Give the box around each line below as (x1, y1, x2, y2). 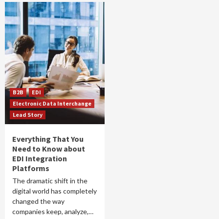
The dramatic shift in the (12, 176, 88, 185)
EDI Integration (12, 153, 67, 163)
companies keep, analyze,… (12, 207, 93, 216)
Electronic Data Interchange (13, 100, 91, 107)
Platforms (12, 163, 51, 173)
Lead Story (13, 111, 43, 118)
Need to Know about (12, 144, 85, 153)
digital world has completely (12, 187, 97, 195)
